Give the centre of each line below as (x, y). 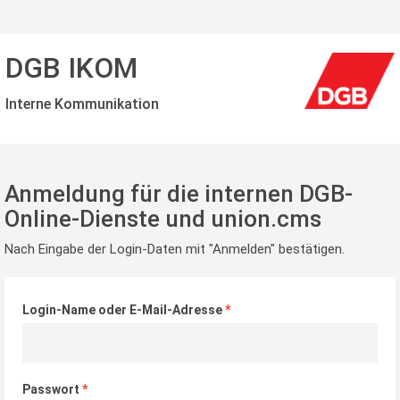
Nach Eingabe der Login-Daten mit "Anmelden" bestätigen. (175, 249)
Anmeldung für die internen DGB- (179, 193)
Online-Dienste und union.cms (163, 218)
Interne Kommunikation (82, 104)
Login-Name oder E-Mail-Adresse (124, 310)
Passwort (52, 389)
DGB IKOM (71, 68)
